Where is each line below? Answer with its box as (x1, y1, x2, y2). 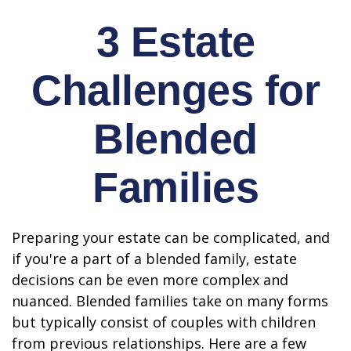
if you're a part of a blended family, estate (12, 249, 297, 268)
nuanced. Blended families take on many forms (12, 291, 328, 310)
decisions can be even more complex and (12, 270, 288, 289)
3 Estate (96, 18, 255, 65)
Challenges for (31, 67, 320, 114)
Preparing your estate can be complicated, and (12, 228, 330, 247)
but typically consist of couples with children (12, 313, 316, 331)
